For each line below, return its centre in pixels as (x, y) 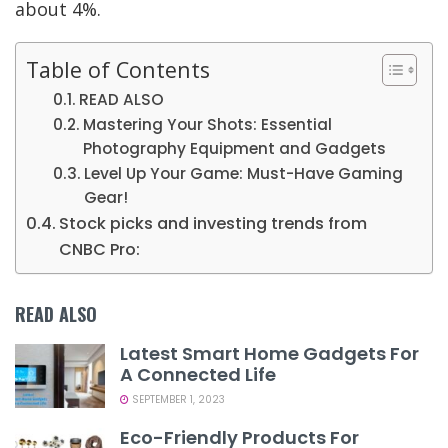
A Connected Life (198, 374)
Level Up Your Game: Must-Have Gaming (244, 173)
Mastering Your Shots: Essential (208, 124)
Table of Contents (118, 69)
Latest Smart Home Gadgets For (269, 353)
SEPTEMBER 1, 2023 (177, 399)
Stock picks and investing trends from (213, 223)
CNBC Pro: (100, 249)
